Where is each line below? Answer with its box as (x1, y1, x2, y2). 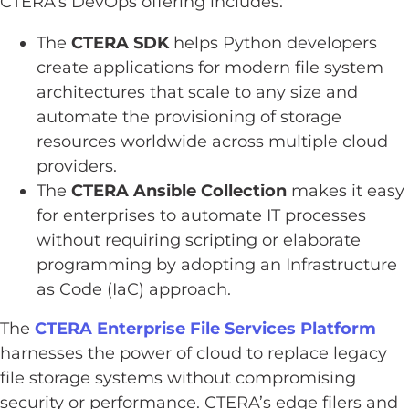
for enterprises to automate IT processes (37, 205, 366, 225)
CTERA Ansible (71, 181, 201, 201)
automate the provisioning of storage (37, 107, 341, 127)
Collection (201, 181, 287, 201)
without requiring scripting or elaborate (37, 230, 361, 250)
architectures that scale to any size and (37, 82, 358, 102)
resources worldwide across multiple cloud (37, 131, 388, 152)
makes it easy (287, 181, 404, 201)
